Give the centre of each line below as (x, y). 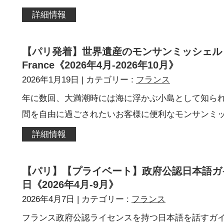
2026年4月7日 (48, 199)
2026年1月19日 (50, 80)
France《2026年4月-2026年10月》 (100, 65)
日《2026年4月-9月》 (70, 184)
